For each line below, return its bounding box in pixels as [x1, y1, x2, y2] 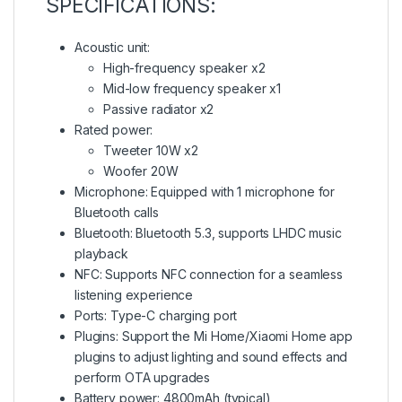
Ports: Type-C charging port [74, 308, 238, 324]
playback [74, 246, 128, 262]
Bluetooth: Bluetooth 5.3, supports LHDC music [74, 225, 342, 241]
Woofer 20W [103, 163, 179, 179]
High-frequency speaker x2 [103, 60, 266, 76]
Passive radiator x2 [103, 101, 214, 118]
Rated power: [74, 122, 153, 138]
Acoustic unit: [74, 39, 151, 56]
